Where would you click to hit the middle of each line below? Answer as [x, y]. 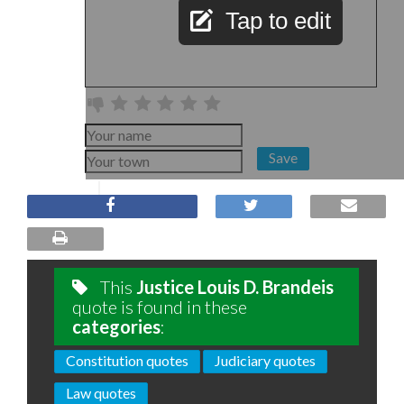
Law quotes [101, 393]
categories [116, 326]
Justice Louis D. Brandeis [235, 287]
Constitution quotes [127, 360]
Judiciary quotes [265, 360]
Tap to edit [278, 21]
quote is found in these [160, 307]
